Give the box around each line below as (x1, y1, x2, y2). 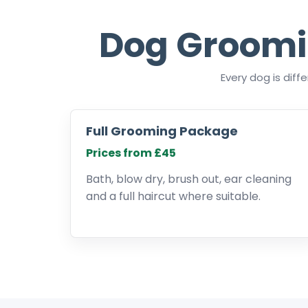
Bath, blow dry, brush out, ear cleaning (86, 171, 291, 187)
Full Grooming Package (86, 122, 238, 140)
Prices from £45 (86, 145, 176, 161)
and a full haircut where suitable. (86, 188, 261, 204)
